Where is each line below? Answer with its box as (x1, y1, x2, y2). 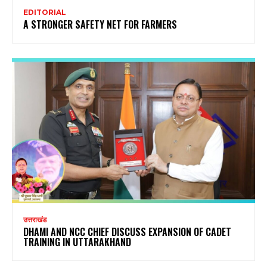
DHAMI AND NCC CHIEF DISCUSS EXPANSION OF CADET (23, 225, 231, 240)
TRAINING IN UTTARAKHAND (23, 235, 131, 250)
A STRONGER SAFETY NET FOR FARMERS (23, 17, 177, 32)
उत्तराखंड (23, 215, 46, 225)
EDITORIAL (23, 7, 66, 17)
